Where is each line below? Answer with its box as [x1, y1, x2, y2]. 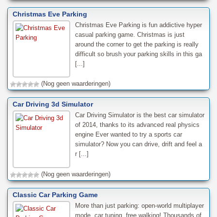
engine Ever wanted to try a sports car [75, 131, 182, 139]
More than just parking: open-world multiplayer [75, 202, 204, 210]
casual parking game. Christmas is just [75, 31, 185, 38]
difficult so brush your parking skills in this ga [75, 50, 202, 58]
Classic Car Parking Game [13, 191, 98, 199]
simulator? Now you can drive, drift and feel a [75, 140, 202, 148]
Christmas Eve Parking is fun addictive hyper [75, 21, 202, 29]
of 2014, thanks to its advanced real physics [75, 121, 200, 129]
